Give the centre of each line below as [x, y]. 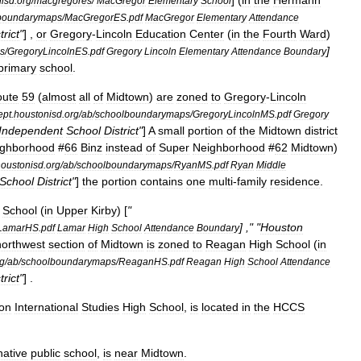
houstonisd [38, 114]
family [252, 181]
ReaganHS [143, 261]
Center [207, 34]
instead [124, 147]
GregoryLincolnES [48, 51]
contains [162, 181]
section [66, 244]
